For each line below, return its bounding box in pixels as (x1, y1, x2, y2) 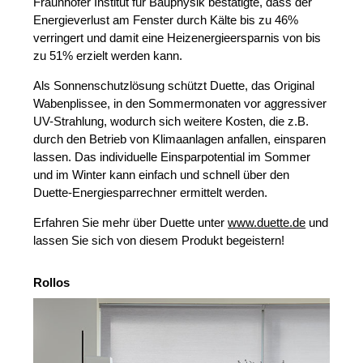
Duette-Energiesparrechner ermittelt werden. (33, 186, 268, 200)
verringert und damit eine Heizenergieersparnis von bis (33, 31, 322, 45)
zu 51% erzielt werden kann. (33, 49, 183, 63)
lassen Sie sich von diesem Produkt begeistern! (33, 233, 285, 248)
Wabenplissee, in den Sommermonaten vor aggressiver (33, 96, 327, 111)
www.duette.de (228, 216, 306, 230)
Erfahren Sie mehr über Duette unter (33, 216, 228, 230)
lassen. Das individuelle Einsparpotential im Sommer (33, 150, 311, 164)
